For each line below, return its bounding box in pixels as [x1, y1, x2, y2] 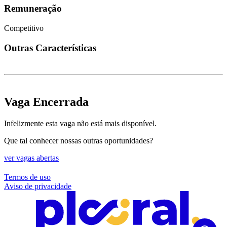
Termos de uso [4, 172, 51, 181]
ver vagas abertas [4, 153, 59, 162]
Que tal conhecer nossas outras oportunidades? [4, 136, 153, 145]
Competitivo [4, 23, 44, 32]
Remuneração [4, 3, 62, 14]
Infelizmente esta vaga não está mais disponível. [4, 119, 157, 128]
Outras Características [4, 42, 96, 53]
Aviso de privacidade [4, 181, 71, 191]
